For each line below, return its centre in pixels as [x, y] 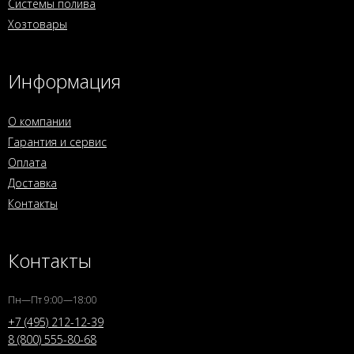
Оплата [27, 162]
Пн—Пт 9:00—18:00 [53, 299]
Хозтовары [38, 24]
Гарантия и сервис [57, 141]
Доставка [32, 183]
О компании [40, 121]
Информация [64, 81]
